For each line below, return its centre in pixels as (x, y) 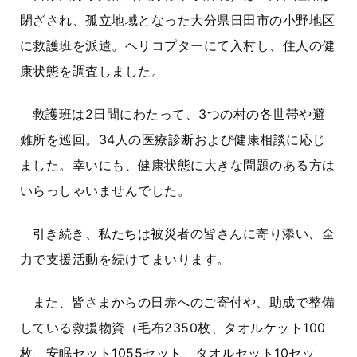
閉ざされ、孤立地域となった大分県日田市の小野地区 (178, 20)
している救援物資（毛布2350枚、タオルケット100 (173, 327)
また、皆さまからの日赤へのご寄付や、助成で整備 (184, 302)
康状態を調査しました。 (92, 71)
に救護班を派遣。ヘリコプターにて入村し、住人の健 (178, 45)
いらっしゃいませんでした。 (106, 190)
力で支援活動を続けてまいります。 (125, 259)
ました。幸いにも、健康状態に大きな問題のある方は (178, 165)
